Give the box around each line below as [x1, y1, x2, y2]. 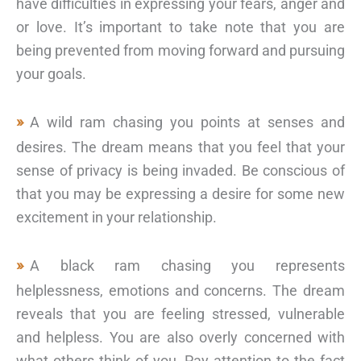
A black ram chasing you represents [30, 256, 345, 274]
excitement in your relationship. [16, 208, 217, 226]
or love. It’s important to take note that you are [16, 19, 345, 36]
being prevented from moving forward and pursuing [16, 42, 345, 60]
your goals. [16, 65, 86, 83]
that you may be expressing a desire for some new [16, 185, 345, 202]
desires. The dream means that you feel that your [16, 138, 345, 156]
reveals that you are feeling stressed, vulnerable [16, 305, 345, 322]
